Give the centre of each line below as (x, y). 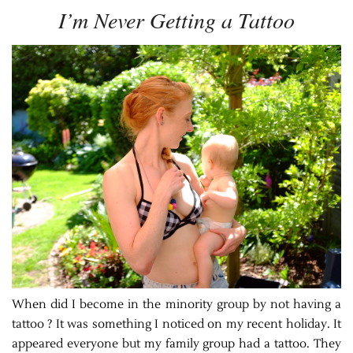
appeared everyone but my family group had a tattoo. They (176, 344)
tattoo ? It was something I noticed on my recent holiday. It (176, 324)
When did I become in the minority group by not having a (176, 304)
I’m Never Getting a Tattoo (176, 20)
